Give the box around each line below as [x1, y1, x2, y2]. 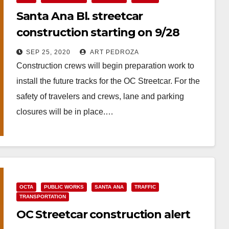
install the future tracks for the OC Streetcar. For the [16, 77, 200, 85]
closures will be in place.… [16, 107, 113, 116]
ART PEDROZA [88, 49, 139, 56]
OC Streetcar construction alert [16, 207, 190, 221]
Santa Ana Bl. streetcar [16, 9, 143, 23]
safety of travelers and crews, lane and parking [16, 92, 184, 101]
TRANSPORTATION [19, 193, 66, 199]
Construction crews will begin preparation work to [16, 61, 194, 70]
